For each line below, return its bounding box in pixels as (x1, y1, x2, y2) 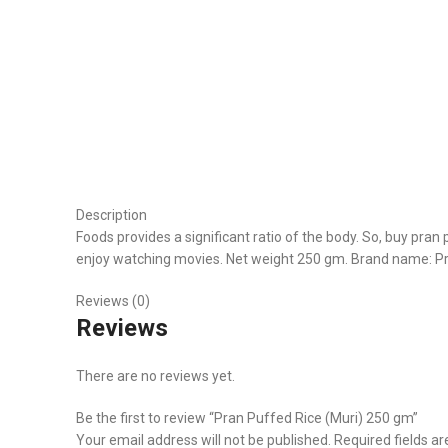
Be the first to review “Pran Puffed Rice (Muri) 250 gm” (76, 410, 418, 426)
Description (76, 207, 147, 223)
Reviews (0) (76, 293, 150, 309)
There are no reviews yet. (76, 368, 235, 384)
